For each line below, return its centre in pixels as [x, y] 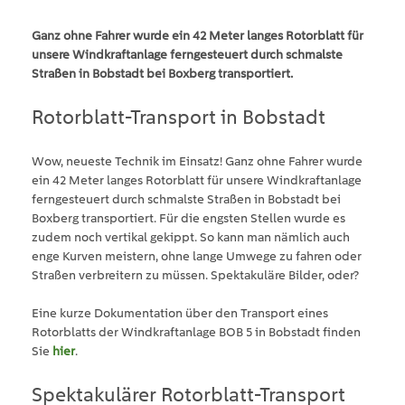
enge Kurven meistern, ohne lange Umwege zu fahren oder [197, 256]
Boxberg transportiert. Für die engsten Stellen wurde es [188, 218]
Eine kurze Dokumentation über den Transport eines [180, 313]
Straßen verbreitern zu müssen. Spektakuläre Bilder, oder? [195, 275]
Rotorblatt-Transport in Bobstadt [179, 116]
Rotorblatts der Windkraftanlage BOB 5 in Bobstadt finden [196, 332]
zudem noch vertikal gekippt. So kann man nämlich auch [191, 237]
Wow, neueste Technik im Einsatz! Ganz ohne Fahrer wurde [197, 161]
